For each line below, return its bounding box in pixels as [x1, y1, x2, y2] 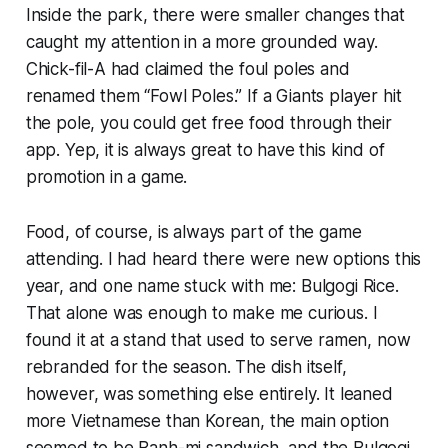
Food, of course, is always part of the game [25, 221, 362, 242]
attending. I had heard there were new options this [25, 248, 422, 269]
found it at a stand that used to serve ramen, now [25, 329, 411, 350]
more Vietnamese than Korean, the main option [25, 410, 390, 431]
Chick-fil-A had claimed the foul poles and [25, 58, 350, 79]
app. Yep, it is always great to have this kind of [25, 139, 385, 160]
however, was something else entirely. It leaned [25, 383, 393, 404]
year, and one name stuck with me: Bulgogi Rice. [25, 275, 399, 296]
